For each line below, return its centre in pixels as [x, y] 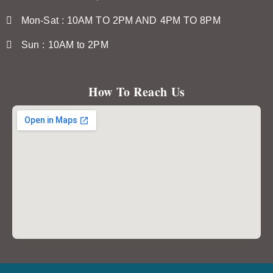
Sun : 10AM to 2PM [65, 45]
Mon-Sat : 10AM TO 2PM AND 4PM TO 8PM [121, 20]
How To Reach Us [136, 92]
